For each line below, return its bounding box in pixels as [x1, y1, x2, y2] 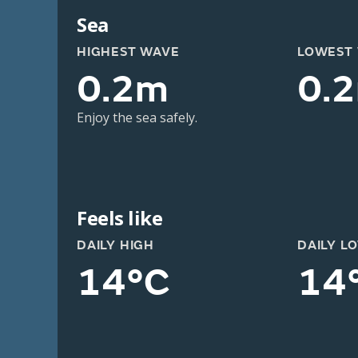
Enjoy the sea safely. [77, 109, 197, 126]
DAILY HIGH [77, 237, 154, 253]
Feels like [77, 205, 163, 231]
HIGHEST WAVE [77, 44, 180, 60]
